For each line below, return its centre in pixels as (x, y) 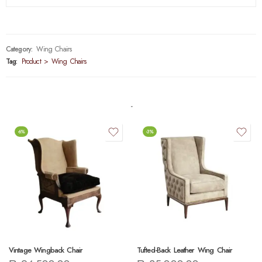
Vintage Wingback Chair (46, 250)
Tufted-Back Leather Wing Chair (185, 250)
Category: (19, 49)
